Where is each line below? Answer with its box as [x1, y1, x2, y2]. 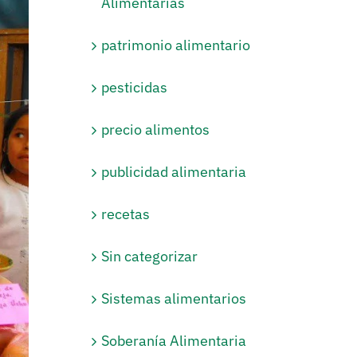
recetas [101, 204, 151, 223]
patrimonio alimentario [101, 35, 251, 54]
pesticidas [101, 77, 168, 96]
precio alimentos [101, 120, 210, 139]
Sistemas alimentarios [101, 288, 247, 308]
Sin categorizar [101, 246, 198, 265]
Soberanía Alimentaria [101, 331, 247, 350]
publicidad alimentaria [101, 162, 247, 181]
